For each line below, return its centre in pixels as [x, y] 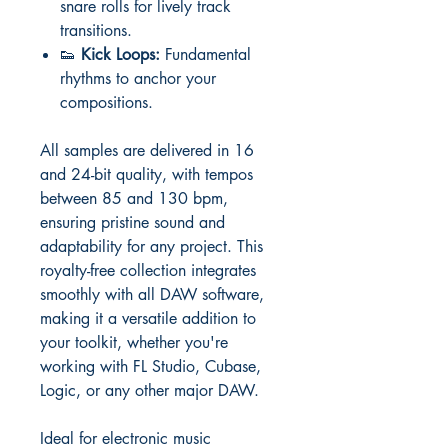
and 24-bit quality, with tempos [146, 174]
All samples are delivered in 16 [147, 150]
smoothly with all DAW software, [152, 294]
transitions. [96, 30]
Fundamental [205, 54]
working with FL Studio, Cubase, [150, 366]
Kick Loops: [120, 54]
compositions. [106, 102]
